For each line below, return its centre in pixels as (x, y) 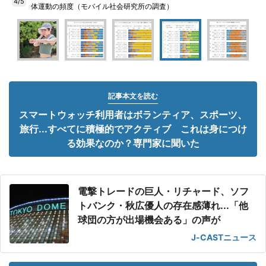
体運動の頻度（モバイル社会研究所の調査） (102, 6)
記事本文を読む (133, 96)
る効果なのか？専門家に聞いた (133, 143)
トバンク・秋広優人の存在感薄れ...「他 (163, 205)
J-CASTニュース (224, 237)
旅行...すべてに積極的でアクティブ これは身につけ (133, 129)
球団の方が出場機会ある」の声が (149, 220)
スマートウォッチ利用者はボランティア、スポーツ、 (133, 115)
